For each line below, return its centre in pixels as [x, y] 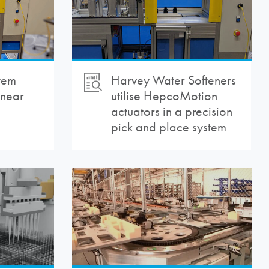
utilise [127, 96]
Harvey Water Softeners [173, 81]
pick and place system [168, 128]
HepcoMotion [180, 96]
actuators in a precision [171, 112]
